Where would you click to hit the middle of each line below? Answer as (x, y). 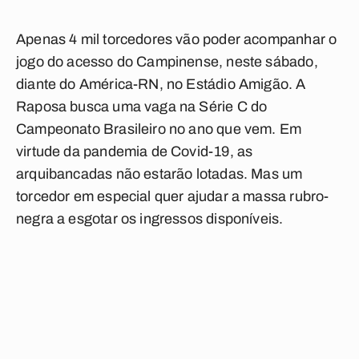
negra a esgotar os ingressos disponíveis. (150, 219)
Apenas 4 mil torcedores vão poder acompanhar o (177, 39)
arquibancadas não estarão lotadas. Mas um (159, 174)
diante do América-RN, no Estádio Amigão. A (161, 84)
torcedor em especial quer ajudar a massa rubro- (173, 196)
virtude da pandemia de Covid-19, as (135, 151)
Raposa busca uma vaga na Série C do (142, 107)
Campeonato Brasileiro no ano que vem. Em (159, 129)
